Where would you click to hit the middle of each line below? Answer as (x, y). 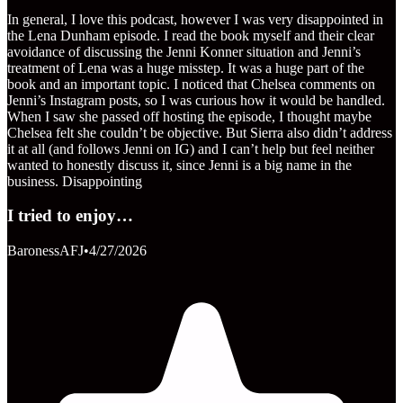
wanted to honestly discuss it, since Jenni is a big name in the (179, 165)
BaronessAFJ (45, 251)
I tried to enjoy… (70, 216)
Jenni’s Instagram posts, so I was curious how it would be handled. (196, 100)
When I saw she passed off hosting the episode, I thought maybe (189, 116)
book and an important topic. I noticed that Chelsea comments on (191, 84)
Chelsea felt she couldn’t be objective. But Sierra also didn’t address (200, 132)
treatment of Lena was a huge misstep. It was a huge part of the (186, 67)
